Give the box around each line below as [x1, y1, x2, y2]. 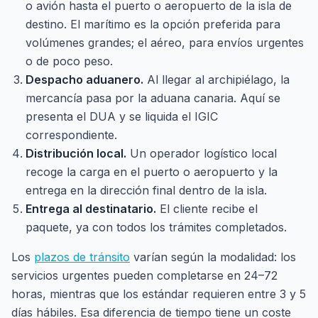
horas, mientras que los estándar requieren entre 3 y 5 [11, 287, 306, 301]
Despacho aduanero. [26, 72, 143, 87]
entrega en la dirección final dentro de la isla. [26, 183, 267, 197]
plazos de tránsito [34, 250, 130, 264]
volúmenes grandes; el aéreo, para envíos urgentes [26, 35, 304, 50]
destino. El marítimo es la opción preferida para [26, 17, 280, 31]
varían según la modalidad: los [130, 250, 296, 264]
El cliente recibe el [156, 202, 258, 216]
